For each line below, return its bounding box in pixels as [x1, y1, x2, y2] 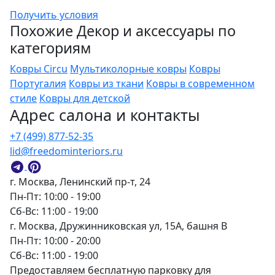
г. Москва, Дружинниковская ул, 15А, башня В [10, 219, 227, 233]
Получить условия [10, 8, 98, 22]
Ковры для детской [39, 91, 130, 106]
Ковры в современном [146, 77, 255, 91]
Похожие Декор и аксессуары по [10, 21, 236, 41]
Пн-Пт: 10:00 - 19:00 [10, 190, 101, 204]
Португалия [10, 77, 66, 91]
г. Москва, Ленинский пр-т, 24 [10, 175, 150, 189]
